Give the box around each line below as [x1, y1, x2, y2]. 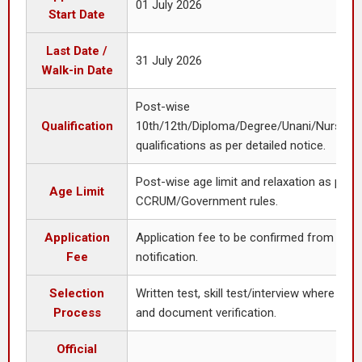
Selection [49, 286, 104, 301]
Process [53, 305, 101, 320]
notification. [136, 250, 198, 264]
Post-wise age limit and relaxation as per [136, 175, 351, 189]
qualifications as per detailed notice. [136, 138, 326, 153]
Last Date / [46, 44, 107, 58]
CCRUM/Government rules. [136, 194, 278, 208]
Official [57, 342, 97, 356]
